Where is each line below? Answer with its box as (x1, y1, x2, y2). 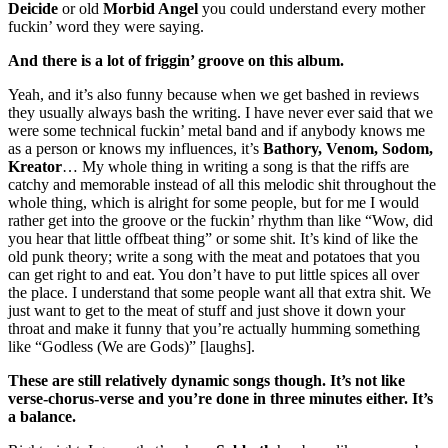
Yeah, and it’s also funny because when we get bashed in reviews (8, 86, 419, 104)
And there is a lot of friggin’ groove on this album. (8, 52, 344, 70)
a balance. (8, 408, 76, 426)
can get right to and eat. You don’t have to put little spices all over (8, 266, 419, 284)
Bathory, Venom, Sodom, (263, 140, 433, 158)
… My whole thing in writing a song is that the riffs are (62, 158, 409, 176)
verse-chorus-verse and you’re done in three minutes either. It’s (8, 390, 433, 408)
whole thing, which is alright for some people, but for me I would (8, 194, 419, 212)
